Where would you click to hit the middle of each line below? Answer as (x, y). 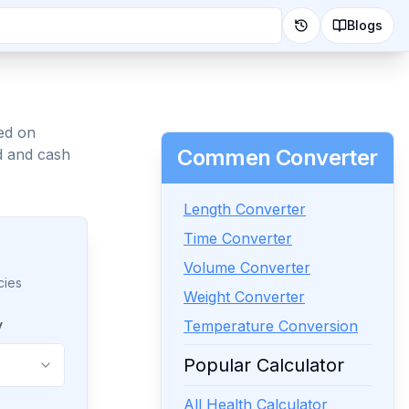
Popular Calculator (264, 365)
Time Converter (238, 238)
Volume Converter (247, 267)
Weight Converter (244, 297)
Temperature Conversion (271, 326)
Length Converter (245, 209)
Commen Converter (278, 157)
